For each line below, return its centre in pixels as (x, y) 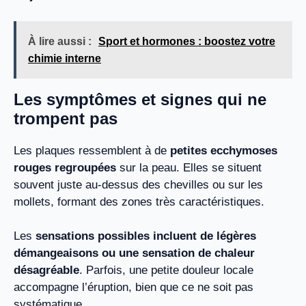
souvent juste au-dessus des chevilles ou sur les (138, 184)
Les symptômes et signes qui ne (140, 99)
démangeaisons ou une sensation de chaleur (134, 253)
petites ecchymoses (224, 150)
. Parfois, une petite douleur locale (166, 270)
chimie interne (65, 58)
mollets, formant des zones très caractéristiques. (139, 201)
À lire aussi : (60, 41)
